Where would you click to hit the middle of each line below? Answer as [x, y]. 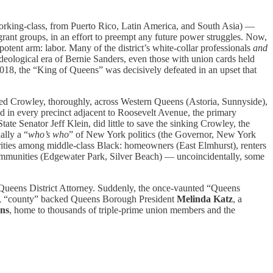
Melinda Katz [205, 199]
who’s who [48, 134]
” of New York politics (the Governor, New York [162, 134]
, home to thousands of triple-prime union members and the [122, 210]
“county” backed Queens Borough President [90, 199]
